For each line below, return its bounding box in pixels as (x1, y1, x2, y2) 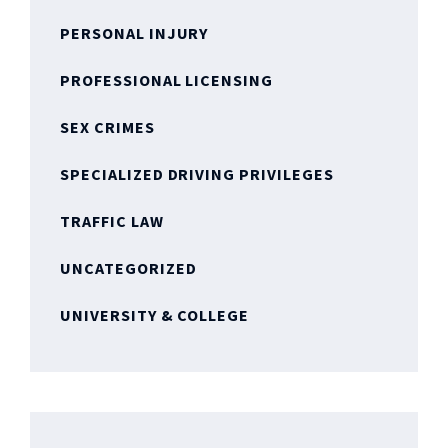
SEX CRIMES (60, 117, 155, 137)
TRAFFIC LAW (60, 211, 164, 231)
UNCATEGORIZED (60, 258, 197, 278)
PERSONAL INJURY (60, 23, 209, 43)
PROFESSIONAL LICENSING (60, 70, 274, 90)
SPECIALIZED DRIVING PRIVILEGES (60, 164, 334, 184)
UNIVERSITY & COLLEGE (60, 305, 250, 325)
